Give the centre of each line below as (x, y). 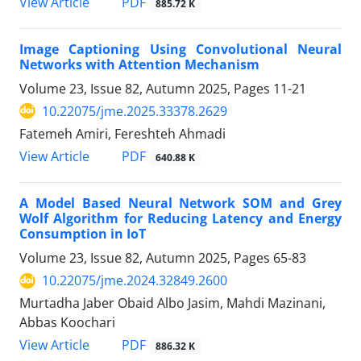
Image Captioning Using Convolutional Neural (180, 49)
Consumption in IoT (83, 234)
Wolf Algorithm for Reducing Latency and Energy (180, 219)
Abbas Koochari (67, 323)
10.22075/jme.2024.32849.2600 (135, 281)
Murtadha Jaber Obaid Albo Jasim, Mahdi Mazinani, (172, 303)
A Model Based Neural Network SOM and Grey (180, 203)
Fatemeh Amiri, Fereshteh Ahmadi (122, 133)
